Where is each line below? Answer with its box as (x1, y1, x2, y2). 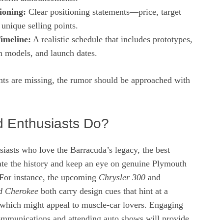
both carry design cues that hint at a (38, 186, 168, 196)
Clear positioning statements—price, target (26, 6, 181, 17)
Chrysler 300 (99, 172, 145, 182)
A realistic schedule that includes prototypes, (31, 34, 192, 44)
